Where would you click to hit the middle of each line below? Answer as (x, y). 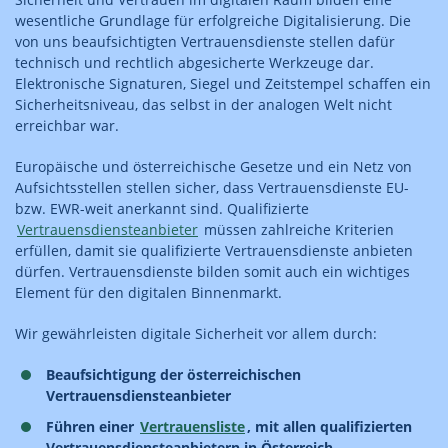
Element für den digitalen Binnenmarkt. (148, 292)
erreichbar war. (67, 125)
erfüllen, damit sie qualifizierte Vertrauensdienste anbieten (214, 250)
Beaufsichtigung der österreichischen (173, 374)
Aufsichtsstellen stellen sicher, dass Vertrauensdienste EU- (212, 187)
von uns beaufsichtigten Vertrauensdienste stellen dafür (205, 41)
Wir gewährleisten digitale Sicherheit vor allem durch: (196, 333)
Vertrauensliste (192, 426)
